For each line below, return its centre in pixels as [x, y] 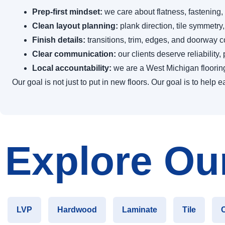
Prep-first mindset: [67, 12]
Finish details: [59, 40]
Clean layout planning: [75, 26]
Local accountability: [72, 68]
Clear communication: [74, 54]
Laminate [140, 209]
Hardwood [77, 209]
